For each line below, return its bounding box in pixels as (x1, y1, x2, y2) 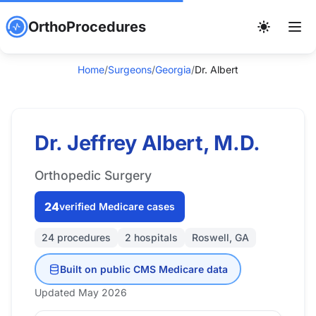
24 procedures (42, 231, 111, 243)
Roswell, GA (192, 231, 249, 243)
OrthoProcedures (28, 18, 146, 35)
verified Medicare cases (59, 200, 175, 212)
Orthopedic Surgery (35, 168, 152, 183)
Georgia (155, 63, 191, 75)
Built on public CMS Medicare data (59, 262, 228, 275)
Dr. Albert (195, 63, 238, 75)
